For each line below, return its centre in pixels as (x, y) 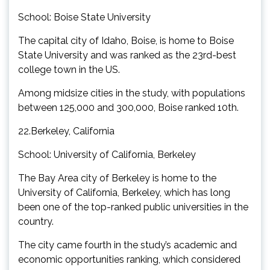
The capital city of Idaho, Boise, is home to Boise (126, 40)
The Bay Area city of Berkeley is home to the (117, 178)
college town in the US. (69, 69)
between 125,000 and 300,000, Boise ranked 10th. (128, 107)
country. (36, 221)
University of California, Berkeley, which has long (124, 192)
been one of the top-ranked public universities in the (133, 207)
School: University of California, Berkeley (107, 154)
